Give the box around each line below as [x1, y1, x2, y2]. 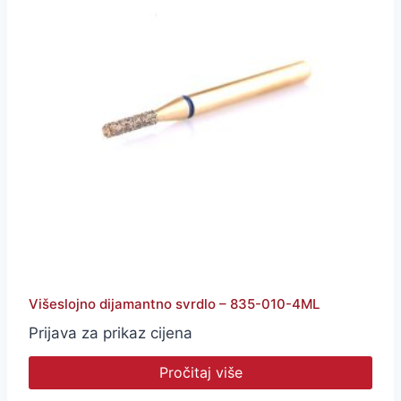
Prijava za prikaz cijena [29, 323, 192, 342]
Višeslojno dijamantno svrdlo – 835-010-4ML [29, 294, 320, 312]
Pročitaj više [158, 363, 243, 381]
